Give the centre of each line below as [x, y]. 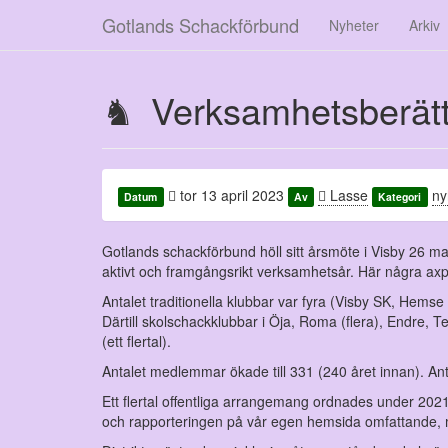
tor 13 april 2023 [229, 195]
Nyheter [354, 25]
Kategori [400, 196]
